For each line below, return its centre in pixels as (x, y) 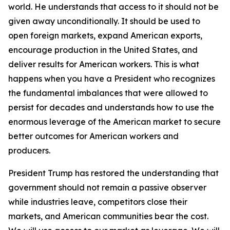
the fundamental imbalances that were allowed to (108, 93)
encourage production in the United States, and (103, 50)
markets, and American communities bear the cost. (108, 216)
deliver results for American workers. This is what (104, 64)
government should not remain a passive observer (107, 187)
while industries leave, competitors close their (98, 202)
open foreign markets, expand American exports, (105, 35)
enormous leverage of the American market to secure (114, 122)
